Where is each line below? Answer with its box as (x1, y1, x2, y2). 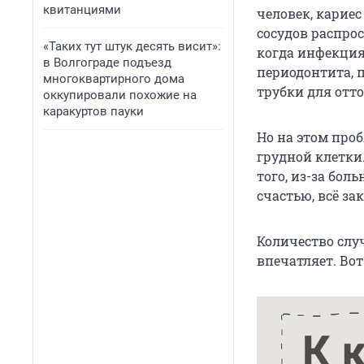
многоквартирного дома (43, 71, 184, 86)
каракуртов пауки (43, 104, 144, 119)
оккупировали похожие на (43, 88, 197, 102)
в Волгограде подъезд (43, 55, 171, 70)
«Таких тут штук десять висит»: (43, 39, 221, 54)
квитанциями (43, 2, 121, 17)
